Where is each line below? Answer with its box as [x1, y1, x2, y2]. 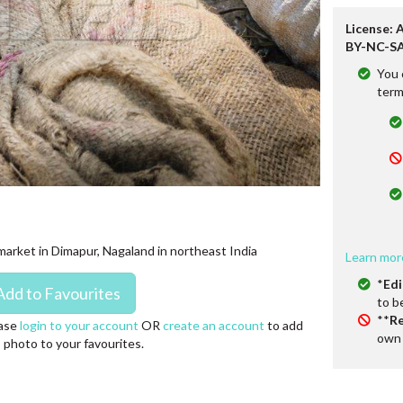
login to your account [19, 318, 139, 334]
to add [264, 318, 303, 334]
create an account [162, 318, 264, 334]
